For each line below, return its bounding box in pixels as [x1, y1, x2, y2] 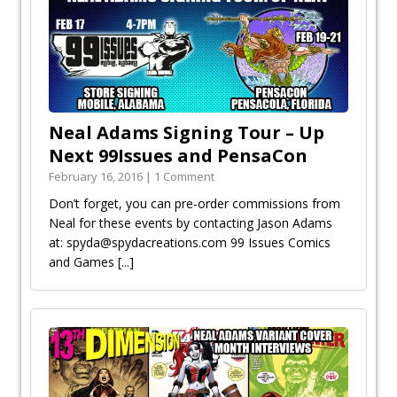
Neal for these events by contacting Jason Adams [49, 214, 332, 231]
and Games [49, 253, 118, 270]
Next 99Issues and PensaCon [49, 143, 307, 167]
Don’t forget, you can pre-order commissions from [49, 194, 340, 212]
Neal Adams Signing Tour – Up [49, 120, 324, 144]
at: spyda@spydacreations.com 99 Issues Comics [49, 233, 331, 251]
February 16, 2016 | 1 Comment [49, 167, 214, 184]
